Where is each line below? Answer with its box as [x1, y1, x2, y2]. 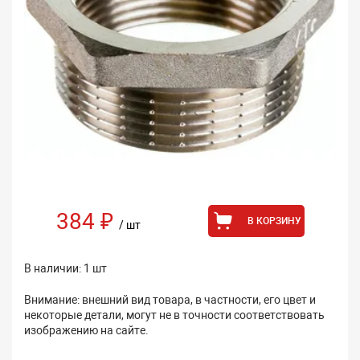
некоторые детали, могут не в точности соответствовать [24, 309, 325, 321]
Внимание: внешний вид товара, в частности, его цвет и [24, 293, 316, 306]
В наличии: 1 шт [24, 262, 107, 275]
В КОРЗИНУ [247, 215, 301, 227]
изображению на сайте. [24, 324, 149, 337]
